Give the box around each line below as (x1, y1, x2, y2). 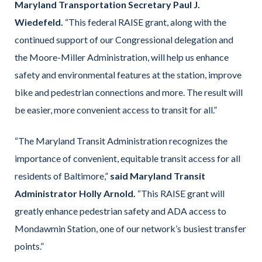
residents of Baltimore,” (15, 170, 110, 181)
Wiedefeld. (15, 16, 63, 28)
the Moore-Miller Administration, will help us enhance (15, 51, 229, 63)
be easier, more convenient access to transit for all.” (15, 104, 217, 116)
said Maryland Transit (110, 170, 205, 181)
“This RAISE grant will (136, 187, 225, 199)
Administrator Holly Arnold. (15, 187, 136, 199)
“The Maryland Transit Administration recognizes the (15, 135, 227, 146)
